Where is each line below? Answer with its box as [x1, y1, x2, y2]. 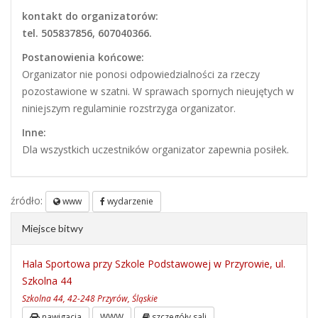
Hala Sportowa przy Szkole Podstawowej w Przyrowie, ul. [22, 257, 285, 271]
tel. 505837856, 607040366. [22, 26, 152, 40]
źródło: [11, 193, 45, 207]
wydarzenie [105, 195, 153, 208]
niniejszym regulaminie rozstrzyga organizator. [22, 102, 236, 116]
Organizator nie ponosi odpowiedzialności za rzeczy [22, 67, 260, 82]
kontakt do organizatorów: [22, 9, 158, 23]
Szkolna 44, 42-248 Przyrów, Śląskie [22, 292, 158, 305]
